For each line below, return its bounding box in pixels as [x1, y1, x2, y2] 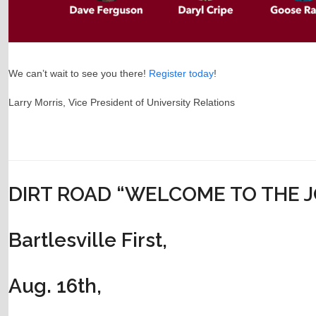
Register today [148, 68, 214, 80]
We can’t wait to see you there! [8, 68, 149, 80]
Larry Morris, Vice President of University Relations [8, 97, 235, 109]
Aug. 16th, [8, 274, 102, 298]
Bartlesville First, [8, 229, 167, 253]
